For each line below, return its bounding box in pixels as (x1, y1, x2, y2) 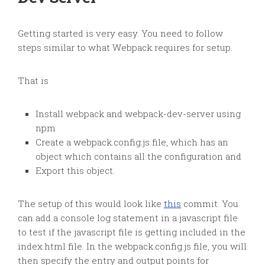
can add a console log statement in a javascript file (18, 212, 238, 224)
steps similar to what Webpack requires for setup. (18, 41, 232, 53)
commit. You (181, 198, 238, 209)
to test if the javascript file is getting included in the (18, 226, 245, 238)
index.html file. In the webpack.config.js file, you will (18, 240, 247, 252)
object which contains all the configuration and (35, 150, 241, 162)
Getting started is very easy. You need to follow (18, 27, 223, 39)
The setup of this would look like (18, 198, 164, 209)
